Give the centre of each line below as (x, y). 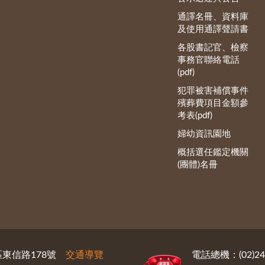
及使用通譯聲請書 (213, 29)
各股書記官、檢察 (213, 47)
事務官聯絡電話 (209, 60)
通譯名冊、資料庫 (213, 17)
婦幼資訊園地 (204, 134)
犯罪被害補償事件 (213, 91)
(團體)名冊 (198, 164)
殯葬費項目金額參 (213, 103)
